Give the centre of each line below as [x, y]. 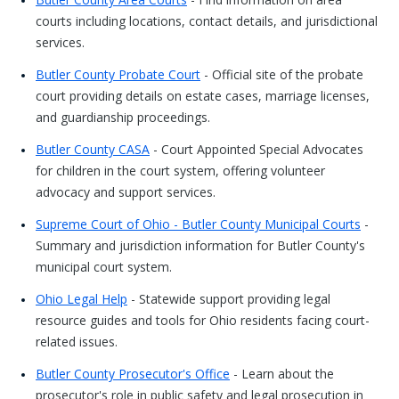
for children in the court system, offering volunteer [180, 171]
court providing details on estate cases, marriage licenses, [203, 96]
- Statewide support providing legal [229, 299]
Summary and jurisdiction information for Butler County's [200, 245]
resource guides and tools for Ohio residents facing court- [203, 320]
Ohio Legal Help [81, 299]
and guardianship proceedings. [123, 117]
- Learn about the [282, 374]
